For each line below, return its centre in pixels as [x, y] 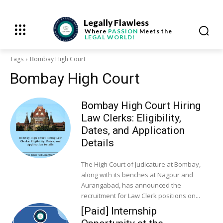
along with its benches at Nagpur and [137, 175]
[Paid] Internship [119, 211]
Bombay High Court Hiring [141, 106]
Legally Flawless [116, 23]
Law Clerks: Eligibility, [131, 118]
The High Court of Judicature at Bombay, [141, 165]
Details [97, 143]
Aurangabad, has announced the [131, 185]
